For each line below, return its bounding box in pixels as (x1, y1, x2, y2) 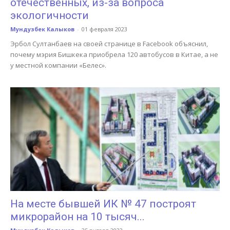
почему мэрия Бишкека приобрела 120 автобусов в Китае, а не (10, 50, 218, 60)
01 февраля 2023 (82, 25, 127, 33)
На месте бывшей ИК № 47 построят (10, 197, 196, 210)
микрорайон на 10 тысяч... (10, 210, 145, 223)
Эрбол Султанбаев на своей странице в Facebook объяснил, (10, 39, 208, 49)
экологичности (10, 9, 89, 22)
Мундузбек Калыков (10, 25, 74, 33)
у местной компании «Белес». (10, 61, 106, 70)
